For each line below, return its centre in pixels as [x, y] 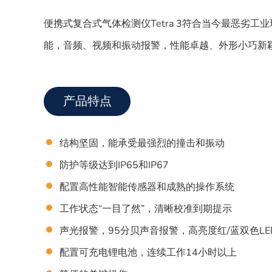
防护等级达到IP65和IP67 [114, 165]
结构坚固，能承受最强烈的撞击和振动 [142, 143]
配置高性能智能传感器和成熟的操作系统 [147, 187]
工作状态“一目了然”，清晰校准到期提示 [146, 209]
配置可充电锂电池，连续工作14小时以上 [148, 253]
